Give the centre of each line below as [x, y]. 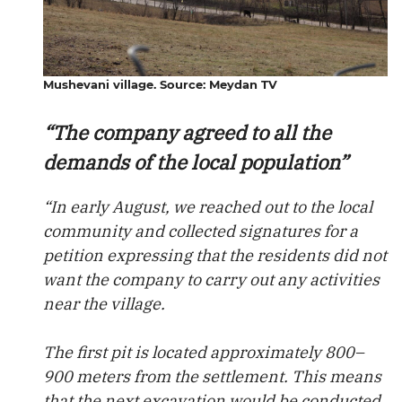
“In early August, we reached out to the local [208, 207]
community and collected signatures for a [201, 231]
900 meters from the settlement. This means [212, 376]
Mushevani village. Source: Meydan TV [160, 84]
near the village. [104, 304]
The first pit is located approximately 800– [204, 352]
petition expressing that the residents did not [215, 255]
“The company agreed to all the [187, 132]
